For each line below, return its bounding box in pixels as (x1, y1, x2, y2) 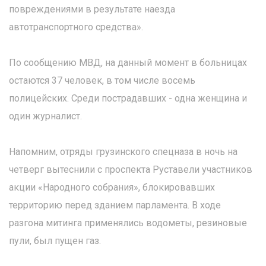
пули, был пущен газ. (9, 235, 101, 246)
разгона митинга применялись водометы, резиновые (9, 217, 247, 229)
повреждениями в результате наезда (9, 4, 175, 15)
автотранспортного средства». (9, 21, 143, 33)
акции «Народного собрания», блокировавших (9, 182, 215, 193)
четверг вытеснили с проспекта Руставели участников (9, 164, 252, 175)
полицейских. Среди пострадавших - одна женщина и (9, 93, 247, 104)
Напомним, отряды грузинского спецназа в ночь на (9, 146, 237, 157)
